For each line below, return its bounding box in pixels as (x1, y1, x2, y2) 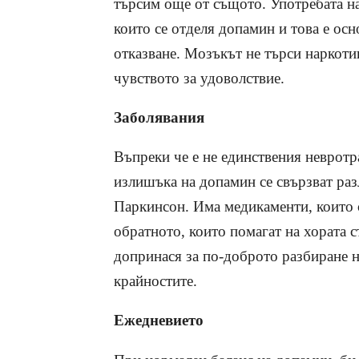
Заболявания (114, 109, 204, 127)
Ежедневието (114, 312, 204, 329)
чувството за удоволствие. (114, 69, 284, 87)
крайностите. (114, 272, 197, 290)
